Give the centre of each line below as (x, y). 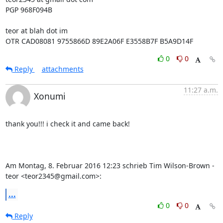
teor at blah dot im (36, 31)
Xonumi (50, 96)
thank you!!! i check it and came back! (67, 124)
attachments (62, 69)
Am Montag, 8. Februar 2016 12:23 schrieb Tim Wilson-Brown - (110, 166)
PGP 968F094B (29, 10)
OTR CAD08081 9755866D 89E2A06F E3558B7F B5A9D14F (99, 41)
